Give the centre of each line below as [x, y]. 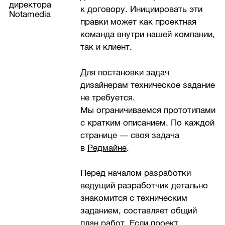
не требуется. [108, 97]
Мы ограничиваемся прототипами [148, 110]
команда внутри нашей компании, [148, 35]
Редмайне [107, 148]
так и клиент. [106, 47]
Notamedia [30, 15]
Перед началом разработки [136, 173]
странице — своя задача [130, 135]
